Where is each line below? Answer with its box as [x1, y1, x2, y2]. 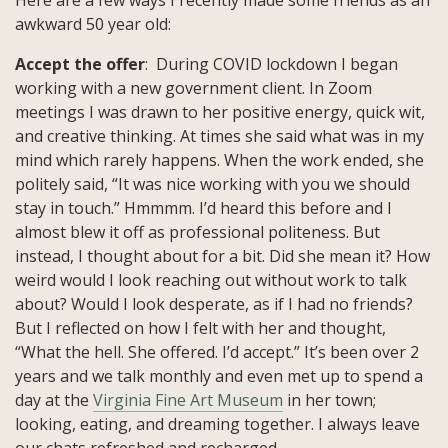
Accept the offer [15, 52, 145, 75]
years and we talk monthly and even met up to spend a [15, 364, 423, 387]
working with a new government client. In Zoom [15, 76, 372, 99]
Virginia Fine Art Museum [93, 388, 283, 411]
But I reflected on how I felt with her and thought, [15, 316, 386, 339]
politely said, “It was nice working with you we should [15, 172, 410, 195]
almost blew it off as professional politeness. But [15, 220, 380, 243]
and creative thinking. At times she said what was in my [15, 124, 424, 147]
